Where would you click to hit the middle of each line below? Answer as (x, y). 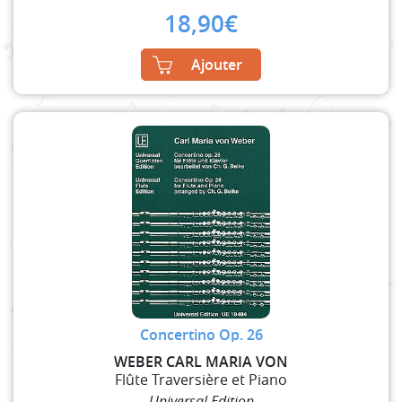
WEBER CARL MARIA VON (201, 362)
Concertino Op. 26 (201, 335)
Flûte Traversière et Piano (201, 380)
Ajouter (217, 65)
